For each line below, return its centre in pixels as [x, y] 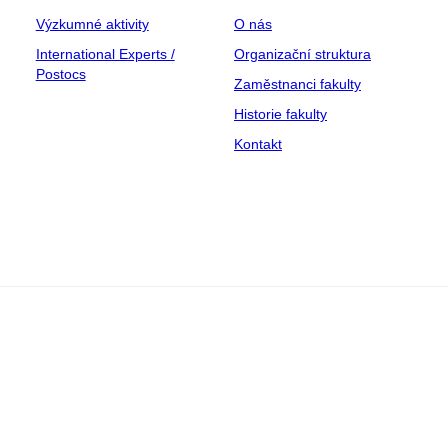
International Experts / [105, 53]
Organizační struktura [302, 53]
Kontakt [257, 143]
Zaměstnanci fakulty [297, 83]
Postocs [60, 73]
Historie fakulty [280, 113]
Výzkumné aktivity [92, 23]
